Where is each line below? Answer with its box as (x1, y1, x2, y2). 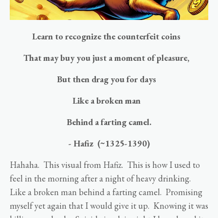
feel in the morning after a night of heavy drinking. (10, 173, 193, 184)
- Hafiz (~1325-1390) (68, 138, 150, 149)
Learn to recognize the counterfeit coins (32, 31, 181, 42)
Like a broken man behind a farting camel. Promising (10, 186, 202, 198)
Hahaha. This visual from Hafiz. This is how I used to (10, 159, 200, 171)
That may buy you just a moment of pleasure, (23, 52, 189, 64)
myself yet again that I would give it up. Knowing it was (10, 200, 208, 212)
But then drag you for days (56, 73, 156, 85)
